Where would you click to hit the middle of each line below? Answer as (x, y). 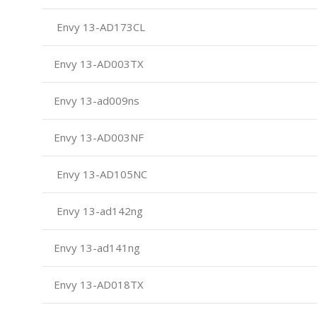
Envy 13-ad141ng (96, 247)
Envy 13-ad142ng (97, 211)
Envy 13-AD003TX (97, 63)
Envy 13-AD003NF (97, 137)
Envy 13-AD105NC (99, 174)
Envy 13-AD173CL (98, 27)
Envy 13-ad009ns (95, 100)
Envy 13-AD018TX (97, 284)
